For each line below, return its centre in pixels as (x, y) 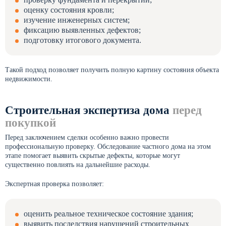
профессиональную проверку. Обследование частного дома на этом (108, 147)
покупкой (31, 123)
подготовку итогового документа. (82, 40)
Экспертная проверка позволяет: (54, 184)
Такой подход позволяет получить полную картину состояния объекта (112, 70)
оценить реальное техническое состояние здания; (108, 214)
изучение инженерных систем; (77, 20)
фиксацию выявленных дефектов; (82, 30)
